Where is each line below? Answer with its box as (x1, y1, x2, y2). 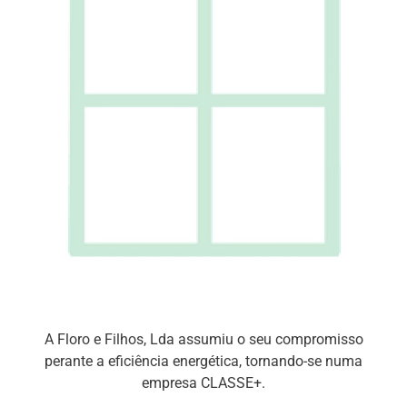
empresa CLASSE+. (142, 374, 265, 392)
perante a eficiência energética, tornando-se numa (45, 352, 362, 371)
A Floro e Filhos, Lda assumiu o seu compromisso (44, 331, 363, 349)
